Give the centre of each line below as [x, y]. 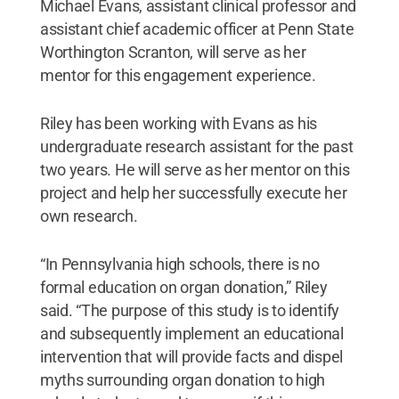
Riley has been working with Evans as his [178, 123]
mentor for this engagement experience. [178, 75]
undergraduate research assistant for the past [196, 146]
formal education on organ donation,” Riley [183, 287]
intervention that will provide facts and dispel [191, 356]
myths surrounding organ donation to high [182, 379]
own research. [89, 216]
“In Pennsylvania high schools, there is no [179, 264]
